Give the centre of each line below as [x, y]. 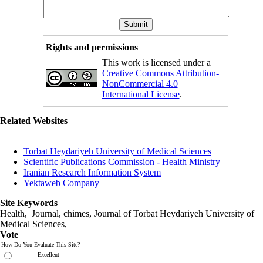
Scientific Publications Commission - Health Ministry [122, 162]
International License [141, 95]
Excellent [48, 255]
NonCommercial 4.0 [140, 84]
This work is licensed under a [156, 63]
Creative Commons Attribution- [160, 73]
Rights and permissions [92, 48]
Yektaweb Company [61, 183]
